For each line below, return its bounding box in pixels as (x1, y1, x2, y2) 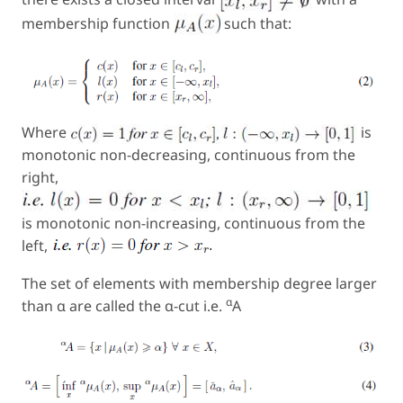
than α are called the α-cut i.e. (22, 296, 226, 317)
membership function (22, 13, 174, 34)
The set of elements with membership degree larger (22, 273, 377, 294)
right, (22, 167, 58, 188)
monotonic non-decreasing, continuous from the (22, 145, 355, 166)
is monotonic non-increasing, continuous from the (22, 213, 365, 234)
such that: (224, 13, 291, 34)
